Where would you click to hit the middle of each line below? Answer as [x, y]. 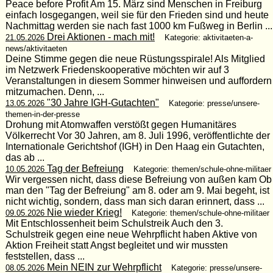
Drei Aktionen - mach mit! [99, 37]
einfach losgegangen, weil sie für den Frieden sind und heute [137, 15]
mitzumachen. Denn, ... [55, 91]
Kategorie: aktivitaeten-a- [208, 37]
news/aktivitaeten [36, 48]
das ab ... [25, 157]
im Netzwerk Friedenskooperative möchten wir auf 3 [117, 69]
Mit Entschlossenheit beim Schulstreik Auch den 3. [114, 223]
